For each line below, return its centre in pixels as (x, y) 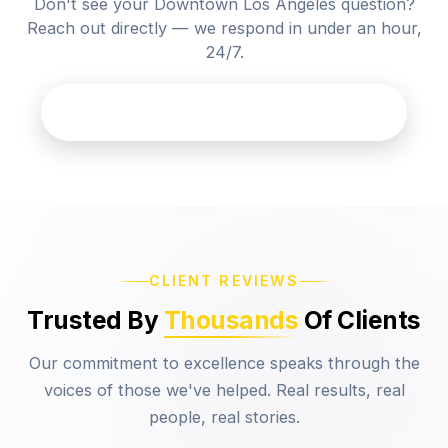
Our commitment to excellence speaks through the (224, 362)
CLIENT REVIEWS (224, 281)
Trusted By (93, 320)
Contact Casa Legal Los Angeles (224, 112)
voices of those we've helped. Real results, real (224, 389)
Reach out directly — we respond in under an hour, (224, 27)
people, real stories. (224, 416)
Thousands (231, 320)
